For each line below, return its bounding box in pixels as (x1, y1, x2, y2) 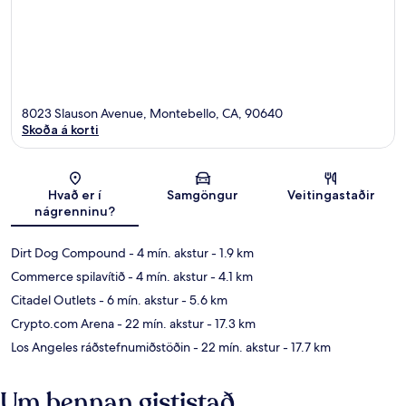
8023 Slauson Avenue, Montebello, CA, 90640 (22, 105, 283, 122)
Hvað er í (48, 187, 102, 204)
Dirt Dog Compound (11, 245, 126, 262)
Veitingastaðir (286, 187, 375, 204)
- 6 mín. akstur (96, 292, 179, 309)
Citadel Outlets (11, 292, 96, 309)
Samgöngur (167, 187, 239, 204)
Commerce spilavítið (11, 268, 125, 285)
